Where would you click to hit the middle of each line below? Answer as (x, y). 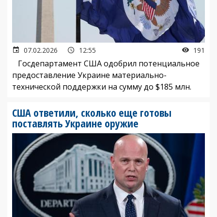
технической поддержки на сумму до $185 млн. (102, 87)
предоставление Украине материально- (89, 75)
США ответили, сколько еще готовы (92, 112)
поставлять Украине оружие (75, 123)
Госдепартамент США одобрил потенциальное (106, 63)
